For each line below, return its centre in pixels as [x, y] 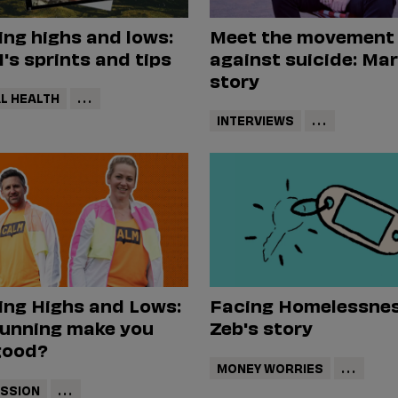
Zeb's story [261, 326]
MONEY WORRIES [270, 367]
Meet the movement [302, 35]
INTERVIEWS [255, 120]
